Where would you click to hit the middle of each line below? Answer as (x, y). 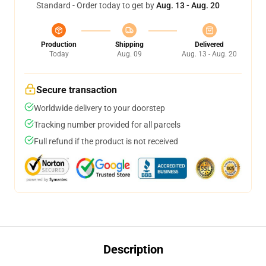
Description (133, 249)
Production (59, 45)
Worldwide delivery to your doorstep (99, 108)
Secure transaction (77, 90)
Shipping (129, 45)
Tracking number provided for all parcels (107, 125)
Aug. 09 (129, 54)
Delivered (209, 45)
